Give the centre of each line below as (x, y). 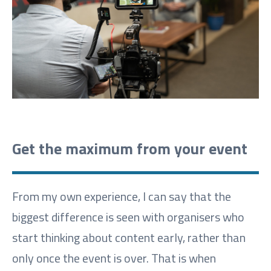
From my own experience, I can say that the (122, 196)
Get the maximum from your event (130, 148)
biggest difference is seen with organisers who (128, 217)
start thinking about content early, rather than (129, 237)
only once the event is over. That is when (114, 258)
